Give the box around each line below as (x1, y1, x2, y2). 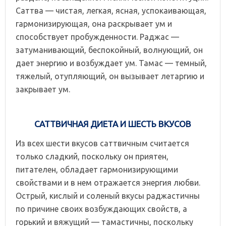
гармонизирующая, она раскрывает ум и (16, 19, 172, 28)
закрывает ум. (16, 84, 70, 94)
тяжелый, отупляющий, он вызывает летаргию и (16, 71, 204, 81)
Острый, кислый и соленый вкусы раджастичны (16, 191, 200, 200)
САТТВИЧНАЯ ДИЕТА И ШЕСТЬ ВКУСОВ (34, 119, 192, 129)
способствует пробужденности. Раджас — (16, 32, 179, 41)
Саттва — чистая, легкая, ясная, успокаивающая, (16, 6, 206, 15)
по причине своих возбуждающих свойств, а (16, 204, 187, 213)
